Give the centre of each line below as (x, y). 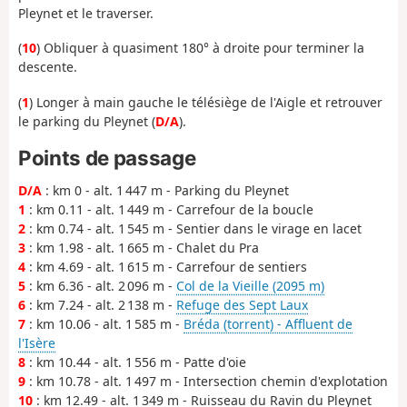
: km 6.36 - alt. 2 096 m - (101, 285)
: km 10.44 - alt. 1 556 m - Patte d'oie (136, 362)
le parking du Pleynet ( (87, 121)
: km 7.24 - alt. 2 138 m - (101, 304)
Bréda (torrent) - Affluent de (268, 323)
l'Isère (37, 342)
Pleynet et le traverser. (86, 13)
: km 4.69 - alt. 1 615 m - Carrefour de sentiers (166, 266)
